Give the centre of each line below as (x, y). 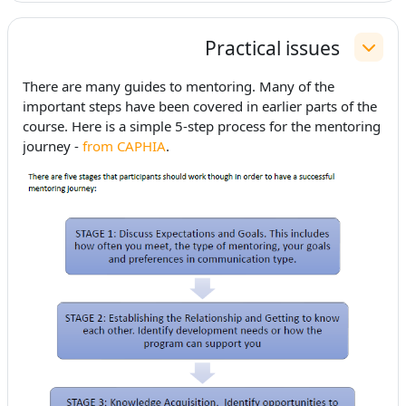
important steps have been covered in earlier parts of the (200, 106)
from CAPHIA (124, 146)
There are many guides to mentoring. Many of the (179, 87)
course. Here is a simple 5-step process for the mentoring (202, 126)
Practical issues (272, 47)
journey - (53, 146)
